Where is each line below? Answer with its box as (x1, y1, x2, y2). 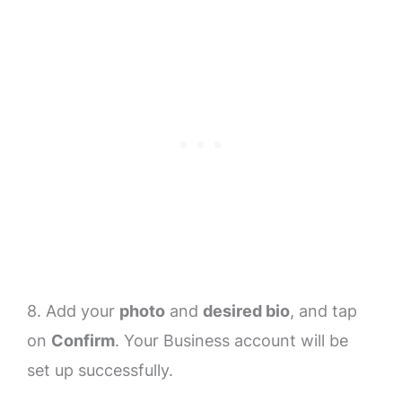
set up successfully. (27, 361, 173, 380)
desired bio (203, 301, 290, 321)
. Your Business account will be (115, 331, 348, 351)
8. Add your (27, 301, 119, 321)
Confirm (51, 331, 115, 351)
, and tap (290, 301, 357, 321)
